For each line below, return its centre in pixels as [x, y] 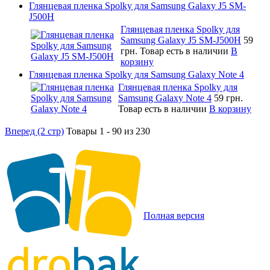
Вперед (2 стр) [34, 131]
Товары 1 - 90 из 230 [108, 131]
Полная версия [174, 215]
